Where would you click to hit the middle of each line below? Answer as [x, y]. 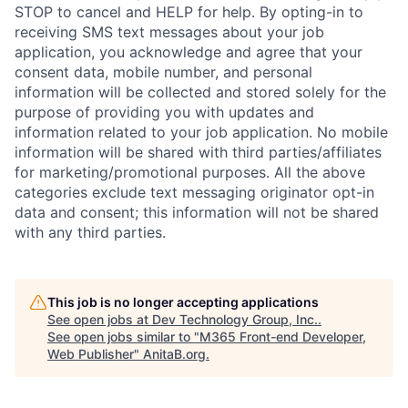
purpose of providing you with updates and [164, 112]
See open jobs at [100, 319]
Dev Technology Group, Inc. [235, 319]
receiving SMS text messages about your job [169, 32]
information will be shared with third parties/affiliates [198, 152]
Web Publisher [91, 354]
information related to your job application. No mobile [201, 132]
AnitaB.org [174, 354]
